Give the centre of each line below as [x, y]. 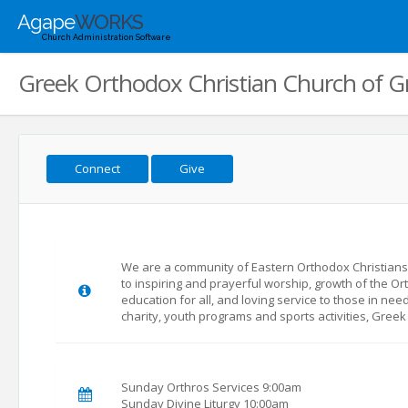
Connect [97, 168]
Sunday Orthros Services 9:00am [211, 387]
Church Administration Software [107, 37]
